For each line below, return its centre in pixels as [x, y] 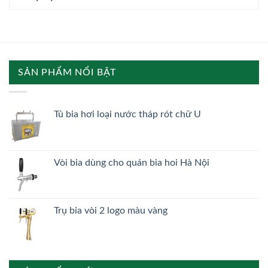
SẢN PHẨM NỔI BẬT [67, 73]
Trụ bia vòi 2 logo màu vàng [111, 210]
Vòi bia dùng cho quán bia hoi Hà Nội [132, 162]
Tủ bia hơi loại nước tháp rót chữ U [127, 114]
